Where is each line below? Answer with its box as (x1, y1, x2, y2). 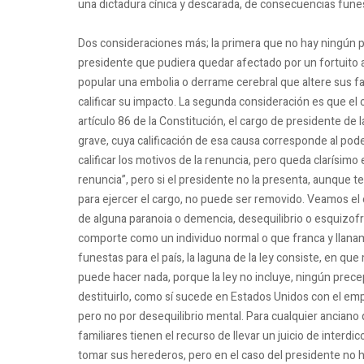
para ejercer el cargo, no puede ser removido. (78, 190, 307, 208)
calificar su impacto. (78, 93, 179, 110)
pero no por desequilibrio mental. (78, 307, 246, 325)
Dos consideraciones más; (78, 34, 211, 52)
